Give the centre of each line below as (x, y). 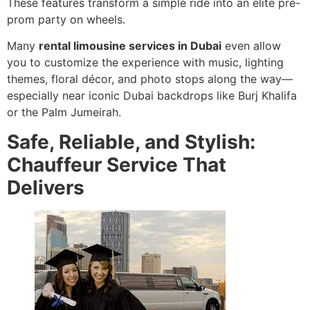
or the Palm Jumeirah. (64, 112)
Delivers (46, 187)
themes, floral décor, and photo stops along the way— (150, 79)
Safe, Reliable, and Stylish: (131, 142)
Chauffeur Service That (117, 164)
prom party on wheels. (66, 19)
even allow (251, 46)
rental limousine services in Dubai (130, 46)
